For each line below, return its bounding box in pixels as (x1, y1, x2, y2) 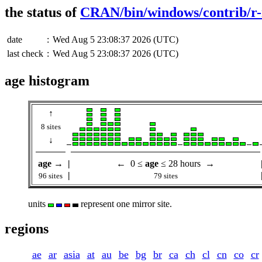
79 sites (153, 171, 178, 180)
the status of (5, 5, 80, 20)
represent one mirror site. (78, 198, 172, 209)
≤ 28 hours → (158, 158, 215, 168)
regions (5, 220, 49, 236)
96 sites (39, 171, 63, 180)
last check (7, 48, 43, 58)
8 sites (40, 122, 61, 131)
